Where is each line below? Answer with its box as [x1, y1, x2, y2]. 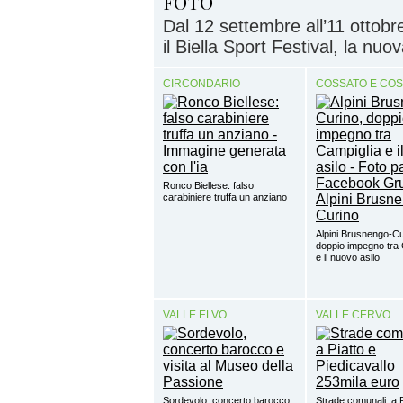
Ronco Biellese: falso [163, 179, 254, 191]
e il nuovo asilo [316, 251, 380, 263]
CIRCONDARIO [163, 76, 240, 90]
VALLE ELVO [163, 308, 227, 321]
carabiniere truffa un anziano [163, 191, 287, 202]
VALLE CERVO [316, 308, 390, 321]
